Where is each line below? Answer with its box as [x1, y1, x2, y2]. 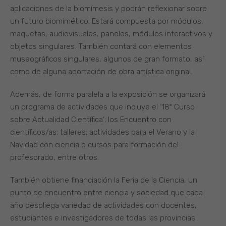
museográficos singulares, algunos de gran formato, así [10, 54, 204, 64]
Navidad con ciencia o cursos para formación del [10, 140, 179, 150]
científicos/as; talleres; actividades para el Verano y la [10, 128, 195, 137]
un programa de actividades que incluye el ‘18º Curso [10, 102, 195, 112]
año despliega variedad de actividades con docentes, [10, 201, 197, 210]
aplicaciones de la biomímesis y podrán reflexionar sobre [10, 4, 207, 14]
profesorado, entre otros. [10, 153, 99, 162]
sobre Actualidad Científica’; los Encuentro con [10, 115, 172, 125]
